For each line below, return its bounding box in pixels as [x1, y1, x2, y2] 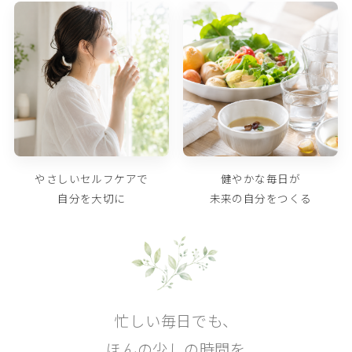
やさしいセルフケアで [35, 170, 148, 187]
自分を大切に [57, 190, 126, 207]
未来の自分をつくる [209, 190, 312, 207]
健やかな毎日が [221, 170, 300, 187]
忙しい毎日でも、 [114, 310, 238, 332]
